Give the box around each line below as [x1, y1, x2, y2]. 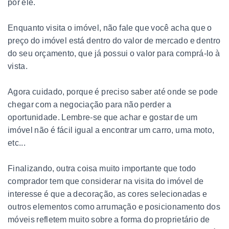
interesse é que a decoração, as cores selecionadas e [8, 189, 208, 198]
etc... [8, 138, 26, 147]
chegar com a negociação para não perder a [8, 100, 172, 109]
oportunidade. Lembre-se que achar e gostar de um [8, 112, 198, 122]
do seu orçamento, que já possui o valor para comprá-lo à [8, 49, 220, 58]
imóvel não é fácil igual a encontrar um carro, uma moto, [8, 125, 215, 134]
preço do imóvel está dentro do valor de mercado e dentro [8, 36, 221, 45]
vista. [8, 61, 28, 71]
